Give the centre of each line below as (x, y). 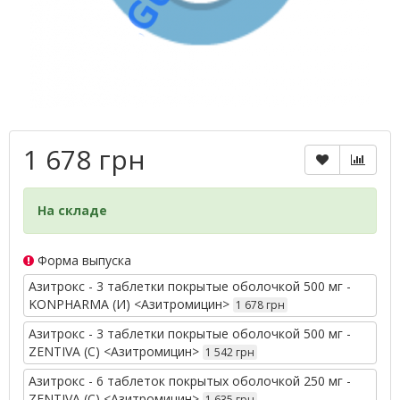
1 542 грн (230, 352)
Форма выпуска (83, 260)
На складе (72, 210)
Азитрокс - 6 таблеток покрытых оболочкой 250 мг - (190, 381)
